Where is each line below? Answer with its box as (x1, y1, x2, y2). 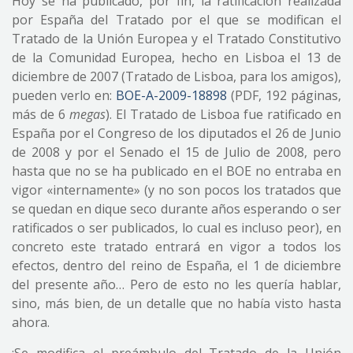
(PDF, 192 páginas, (227, 87, 341, 104)
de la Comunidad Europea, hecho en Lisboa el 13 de (12, 49, 341, 66)
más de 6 (12, 106, 69, 123)
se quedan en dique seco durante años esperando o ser (12, 200, 341, 217)
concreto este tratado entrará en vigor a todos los (12, 238, 341, 255)
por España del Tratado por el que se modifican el (12, 11, 341, 28)
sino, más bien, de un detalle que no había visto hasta (12, 295, 341, 312)
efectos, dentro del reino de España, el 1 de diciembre (12, 257, 341, 274)
